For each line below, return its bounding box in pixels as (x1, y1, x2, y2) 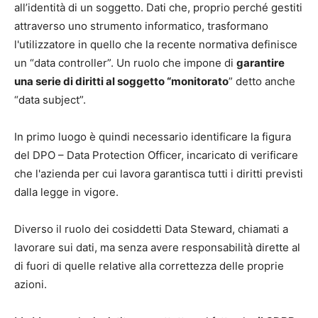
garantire (236, 56, 285, 70)
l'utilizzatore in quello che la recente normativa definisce (14, 38, 297, 52)
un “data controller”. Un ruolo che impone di (14, 56, 236, 70)
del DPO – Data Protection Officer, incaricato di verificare (14, 148, 298, 163)
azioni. (14, 278, 47, 292)
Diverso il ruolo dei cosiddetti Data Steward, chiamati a (14, 222, 288, 236)
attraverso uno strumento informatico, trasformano (14, 19, 268, 33)
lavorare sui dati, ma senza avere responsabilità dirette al (14, 241, 300, 255)
